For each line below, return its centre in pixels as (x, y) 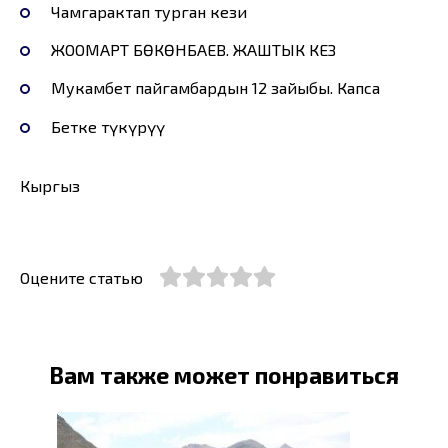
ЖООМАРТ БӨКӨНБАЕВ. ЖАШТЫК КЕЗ (193, 50)
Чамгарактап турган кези (148, 12)
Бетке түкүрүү (107, 126)
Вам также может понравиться (224, 375)
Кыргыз (50, 185)
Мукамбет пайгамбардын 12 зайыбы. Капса (215, 88)
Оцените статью (81, 277)
